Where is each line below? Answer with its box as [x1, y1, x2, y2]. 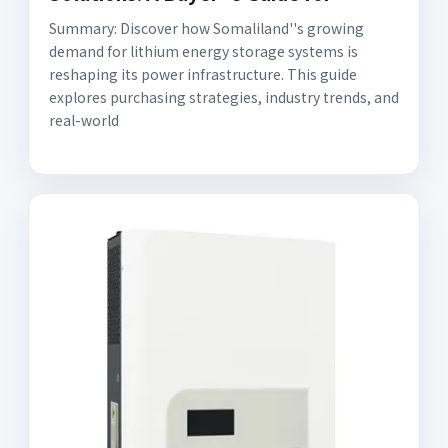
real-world [49, 110, 119, 130]
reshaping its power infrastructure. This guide [49, 64, 357, 84]
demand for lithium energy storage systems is [49, 41, 358, 61]
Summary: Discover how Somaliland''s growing [49, 18, 364, 38]
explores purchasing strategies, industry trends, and [49, 87, 399, 107]
